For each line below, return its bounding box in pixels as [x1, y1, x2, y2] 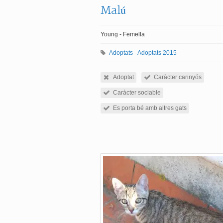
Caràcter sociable [113, 89, 161, 96]
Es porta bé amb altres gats [113, 105, 187, 111]
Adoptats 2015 [137, 49, 177, 56]
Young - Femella [101, 31, 145, 38]
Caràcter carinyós [154, 74, 202, 81]
